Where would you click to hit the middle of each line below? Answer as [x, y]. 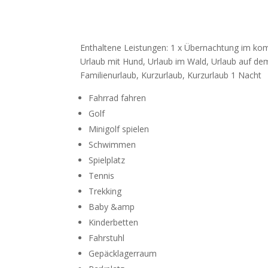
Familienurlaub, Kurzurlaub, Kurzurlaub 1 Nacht [171, 75]
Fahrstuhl [107, 238]
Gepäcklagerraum [123, 253]
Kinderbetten [114, 222]
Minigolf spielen [119, 129]
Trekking [105, 191]
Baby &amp [112, 207]
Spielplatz [107, 160]
